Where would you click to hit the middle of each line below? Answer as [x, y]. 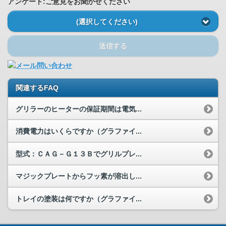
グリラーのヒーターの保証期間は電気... [79, 109]
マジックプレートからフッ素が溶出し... [79, 176]
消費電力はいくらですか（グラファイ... [79, 131]
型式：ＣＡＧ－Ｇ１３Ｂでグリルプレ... [79, 154]
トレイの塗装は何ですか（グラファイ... [79, 199]
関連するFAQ [37, 88]
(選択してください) [107, 21]
